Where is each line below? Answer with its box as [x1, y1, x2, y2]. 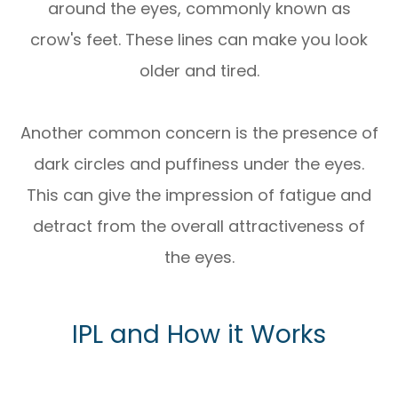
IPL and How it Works [72, 316, 326, 353]
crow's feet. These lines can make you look [30, 28, 368, 52]
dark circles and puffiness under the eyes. [34, 153, 364, 176]
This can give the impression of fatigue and [27, 184, 371, 207]
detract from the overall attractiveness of [33, 215, 365, 238]
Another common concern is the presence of [20, 122, 378, 145]
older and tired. [139, 60, 259, 83]
